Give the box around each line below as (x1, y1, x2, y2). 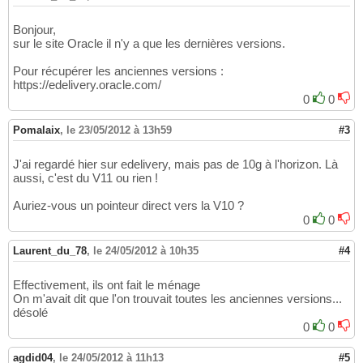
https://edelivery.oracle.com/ (13, 78, 161, 92)
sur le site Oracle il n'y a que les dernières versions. (13, 36, 285, 51)
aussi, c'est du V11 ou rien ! (13, 171, 158, 186)
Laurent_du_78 (13, 245, 87, 258)
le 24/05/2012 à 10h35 (93, 245, 199, 258)
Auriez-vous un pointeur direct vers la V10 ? (13, 199, 244, 213)
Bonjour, (13, 23, 56, 37)
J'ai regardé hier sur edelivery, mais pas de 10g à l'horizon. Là (13, 157, 338, 172)
